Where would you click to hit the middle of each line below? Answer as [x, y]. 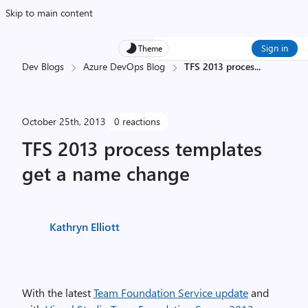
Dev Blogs [43, 66]
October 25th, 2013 [64, 121]
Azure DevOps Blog [124, 66]
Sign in [275, 48]
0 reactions [137, 121]
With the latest [58, 293]
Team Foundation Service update [171, 293]
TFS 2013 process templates [142, 148]
